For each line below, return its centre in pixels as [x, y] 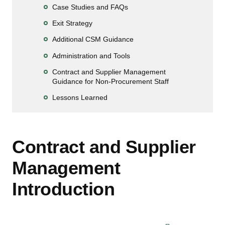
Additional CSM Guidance [93, 39]
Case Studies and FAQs [90, 7]
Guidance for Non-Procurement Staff [110, 81]
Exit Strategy [72, 23]
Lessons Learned [80, 97]
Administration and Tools [91, 55]
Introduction [63, 189]
